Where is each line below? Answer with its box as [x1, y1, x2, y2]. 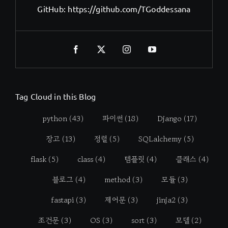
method [104, 174, 130, 185]
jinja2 [157, 194, 176, 205]
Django [157, 112, 182, 124]
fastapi [51, 194, 74, 205]
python [42, 112, 67, 124]
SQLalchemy [138, 133, 182, 144]
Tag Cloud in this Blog [15, 91, 96, 102]
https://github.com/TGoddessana [68, 4, 191, 14]
